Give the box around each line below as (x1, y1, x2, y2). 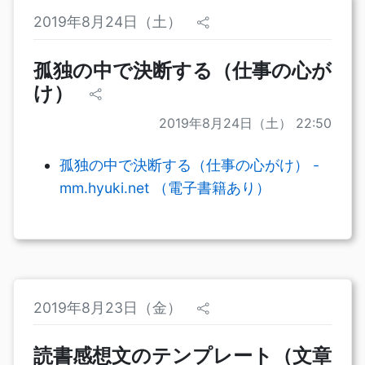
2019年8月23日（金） (33, 298, 186, 316)
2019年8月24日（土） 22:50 (159, 114, 332, 131)
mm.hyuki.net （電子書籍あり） (59, 178, 270, 196)
